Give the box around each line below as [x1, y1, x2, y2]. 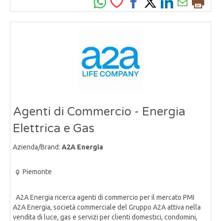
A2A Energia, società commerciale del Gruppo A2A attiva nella [13, 203, 201, 211]
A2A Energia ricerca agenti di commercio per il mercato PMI [13, 193, 194, 201]
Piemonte [23, 168, 52, 176]
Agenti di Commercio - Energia [13, 105, 185, 119]
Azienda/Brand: [13, 143, 62, 151]
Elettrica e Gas [13, 121, 94, 136]
